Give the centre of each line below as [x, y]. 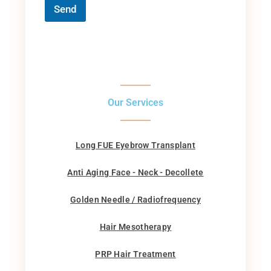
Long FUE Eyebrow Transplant [135, 145]
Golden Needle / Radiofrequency [135, 199]
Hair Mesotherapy [135, 227]
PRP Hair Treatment [135, 254]
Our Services [135, 102]
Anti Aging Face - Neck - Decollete [135, 172]
